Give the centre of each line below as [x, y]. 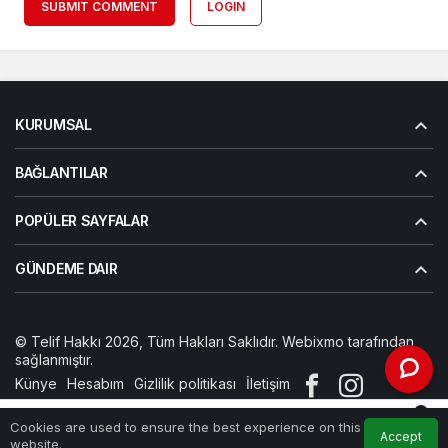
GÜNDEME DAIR [66, 269]
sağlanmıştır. [54, 360]
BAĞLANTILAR [61, 173]
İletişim [268, 384]
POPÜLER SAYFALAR [82, 221]
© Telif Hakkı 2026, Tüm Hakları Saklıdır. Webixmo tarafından [214, 342]
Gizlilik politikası [185, 384]
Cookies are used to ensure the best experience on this [185, 426]
